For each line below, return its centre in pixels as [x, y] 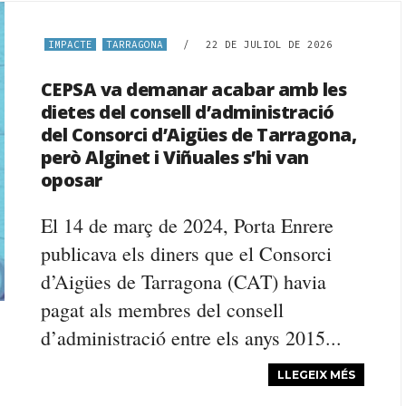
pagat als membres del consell [162, 309]
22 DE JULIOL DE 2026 [269, 44]
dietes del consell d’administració [187, 112]
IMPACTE [70, 44]
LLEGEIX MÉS [317, 375]
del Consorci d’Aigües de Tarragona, [198, 135]
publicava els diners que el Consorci [186, 253]
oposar [71, 180]
